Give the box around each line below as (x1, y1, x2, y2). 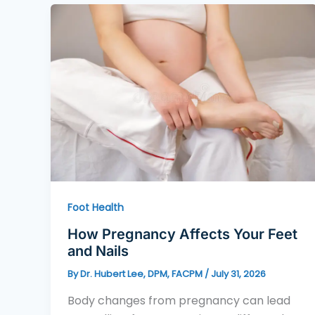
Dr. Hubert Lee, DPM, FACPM (80, 266, 205, 281)
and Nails (67, 242, 129, 259)
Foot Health (67, 200, 124, 215)
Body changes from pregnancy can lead (67, 292, 290, 309)
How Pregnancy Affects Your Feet (67, 225, 297, 243)
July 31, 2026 (211, 266, 266, 281)
